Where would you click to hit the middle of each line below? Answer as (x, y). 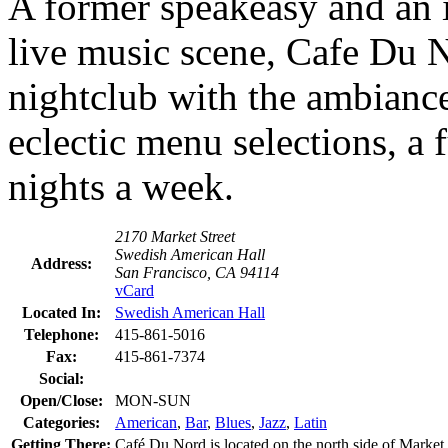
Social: (61, 378)
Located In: (61, 312)
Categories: (61, 422)
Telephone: (61, 334)
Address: (61, 263)
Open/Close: (61, 400)
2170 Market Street (175, 236)
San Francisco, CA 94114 (197, 272)
